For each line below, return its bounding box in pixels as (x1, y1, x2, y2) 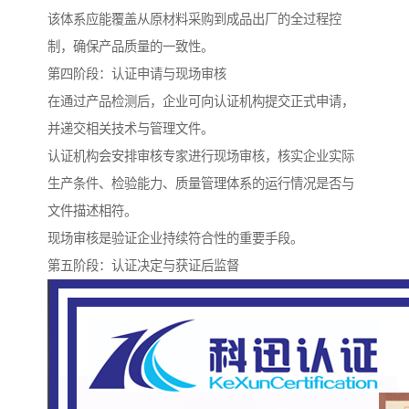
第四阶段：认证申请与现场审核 (47, 67, 226, 82)
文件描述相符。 (47, 204, 137, 219)
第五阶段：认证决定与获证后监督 (47, 258, 239, 274)
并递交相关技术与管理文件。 (47, 121, 214, 137)
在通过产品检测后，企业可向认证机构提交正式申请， (47, 94, 354, 110)
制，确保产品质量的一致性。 (47, 39, 214, 55)
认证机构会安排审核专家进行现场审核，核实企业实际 (47, 149, 354, 164)
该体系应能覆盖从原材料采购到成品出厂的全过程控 (47, 12, 341, 27)
